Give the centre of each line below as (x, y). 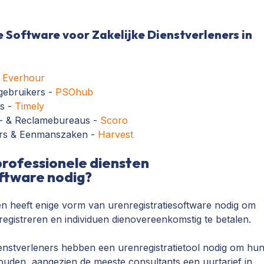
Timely (30, 106)
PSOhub (75, 92)
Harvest (116, 134)
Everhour (24, 78)
